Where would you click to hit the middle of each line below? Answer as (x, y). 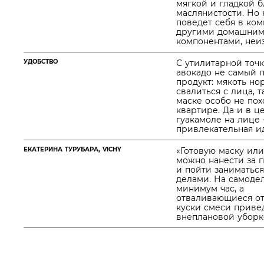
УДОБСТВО (41, 62)
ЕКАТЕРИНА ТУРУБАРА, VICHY (72, 149)
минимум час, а (210, 189)
